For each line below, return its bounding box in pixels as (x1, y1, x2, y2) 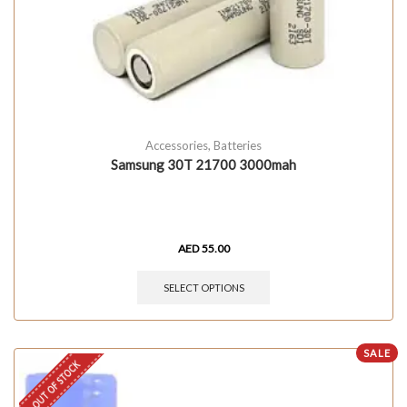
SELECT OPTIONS (163, 281, 244, 293)
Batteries (213, 138, 262, 154)
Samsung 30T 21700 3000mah (111, 156, 296, 174)
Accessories (145, 138, 208, 154)
